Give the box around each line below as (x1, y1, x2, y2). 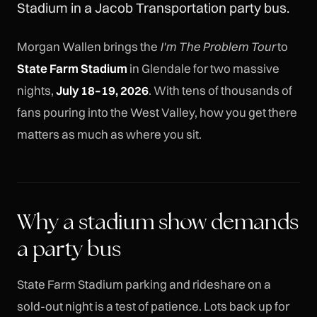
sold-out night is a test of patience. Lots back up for (17, 299, 289, 314)
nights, (17, 83, 56, 98)
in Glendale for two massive (127, 61, 279, 76)
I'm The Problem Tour (160, 39, 275, 54)
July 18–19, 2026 (56, 83, 149, 98)
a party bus (17, 234, 121, 263)
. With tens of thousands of (149, 83, 292, 98)
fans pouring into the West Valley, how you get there (17, 105, 297, 120)
